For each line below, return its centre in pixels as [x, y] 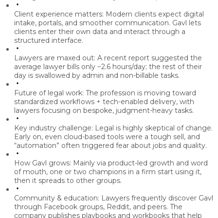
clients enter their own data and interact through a [100, 32]
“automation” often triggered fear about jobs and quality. [110, 146]
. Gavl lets [185, 23]
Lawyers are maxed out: [55, 58]
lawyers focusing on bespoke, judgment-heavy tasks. [104, 111]
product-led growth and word [158, 163]
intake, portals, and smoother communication [91, 23]
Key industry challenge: [54, 128]
